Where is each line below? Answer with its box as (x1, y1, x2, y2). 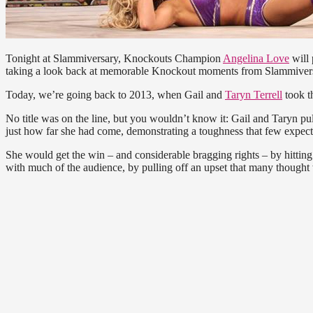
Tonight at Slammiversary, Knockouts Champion (6, 52, 223, 65)
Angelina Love (223, 52, 289, 65)
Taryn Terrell (225, 89, 282, 101)
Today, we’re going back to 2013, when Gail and (6, 89, 225, 101)
